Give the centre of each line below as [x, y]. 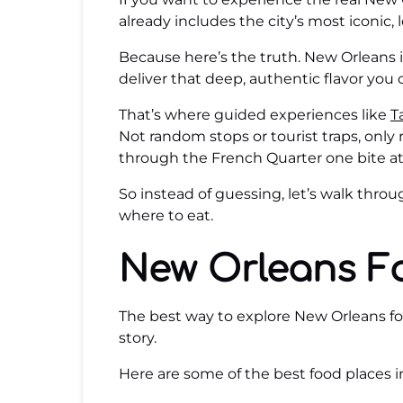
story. [138, 338]
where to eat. [166, 215]
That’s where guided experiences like [255, 115]
